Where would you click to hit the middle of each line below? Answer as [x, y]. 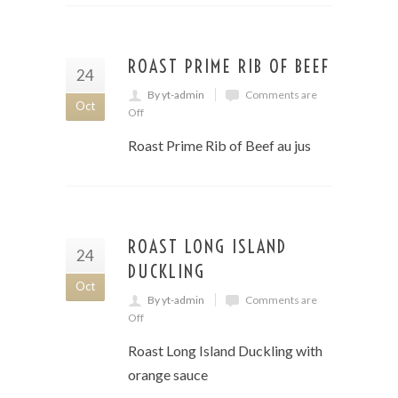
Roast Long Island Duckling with [225, 350]
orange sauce [168, 374]
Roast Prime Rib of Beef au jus [219, 145]
